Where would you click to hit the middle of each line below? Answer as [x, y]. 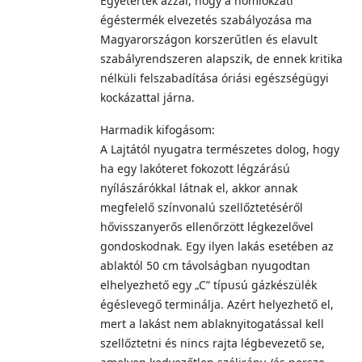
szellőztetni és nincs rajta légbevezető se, [213, 343]
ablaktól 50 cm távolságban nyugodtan [205, 265]
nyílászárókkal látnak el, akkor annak [199, 188]
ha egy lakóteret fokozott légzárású [195, 168]
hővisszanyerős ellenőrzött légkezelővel [207, 227]
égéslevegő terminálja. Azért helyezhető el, [217, 304]
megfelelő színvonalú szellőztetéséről [202, 207]
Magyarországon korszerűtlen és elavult [209, 39]
